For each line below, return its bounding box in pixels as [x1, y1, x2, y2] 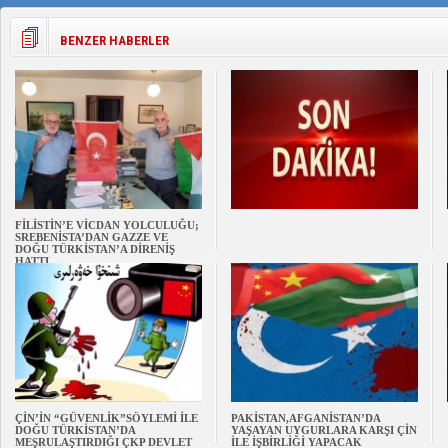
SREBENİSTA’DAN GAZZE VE [15, 231, 168, 243]
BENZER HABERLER [60, 33, 169, 48]
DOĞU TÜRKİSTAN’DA [15, 424, 135, 436]
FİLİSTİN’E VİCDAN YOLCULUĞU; [15, 219, 199, 231]
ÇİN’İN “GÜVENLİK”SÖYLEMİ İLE [15, 412, 198, 424]
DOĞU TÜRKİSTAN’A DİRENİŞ [15, 243, 175, 255]
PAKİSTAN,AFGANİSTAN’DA [231, 412, 380, 424]
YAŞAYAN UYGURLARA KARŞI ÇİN [231, 424, 417, 436]
